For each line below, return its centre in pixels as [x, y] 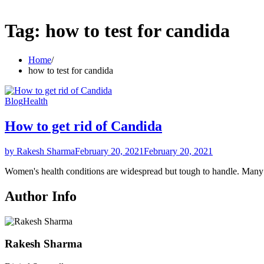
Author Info [41, 196]
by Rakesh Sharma [40, 151]
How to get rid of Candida [83, 126]
